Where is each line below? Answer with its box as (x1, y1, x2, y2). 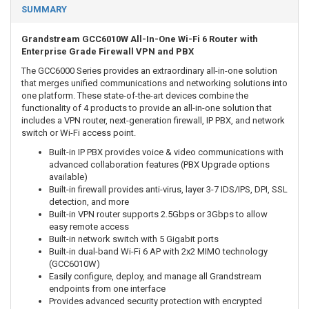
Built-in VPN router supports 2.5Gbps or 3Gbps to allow (49, 209, 268, 219)
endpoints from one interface (49, 283, 166, 294)
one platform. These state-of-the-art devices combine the (21, 90, 248, 101)
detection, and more (49, 197, 129, 207)
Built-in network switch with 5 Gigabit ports (49, 234, 219, 244)
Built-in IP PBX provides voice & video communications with (49, 147, 283, 157)
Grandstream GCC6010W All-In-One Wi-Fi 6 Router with (21, 34, 258, 44)
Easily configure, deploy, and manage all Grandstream (49, 271, 261, 281)
